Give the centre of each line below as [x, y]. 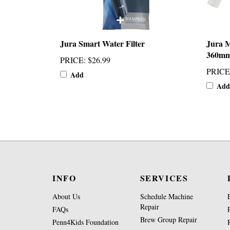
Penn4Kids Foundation [85, 222]
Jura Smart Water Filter [102, 43]
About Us [66, 196]
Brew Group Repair [168, 219]
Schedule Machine [166, 196]
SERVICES [164, 178]
